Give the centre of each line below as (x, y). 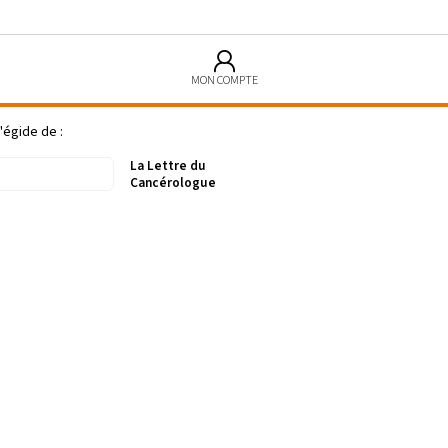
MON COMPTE (224, 80)
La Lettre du (168, 166)
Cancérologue (173, 183)
